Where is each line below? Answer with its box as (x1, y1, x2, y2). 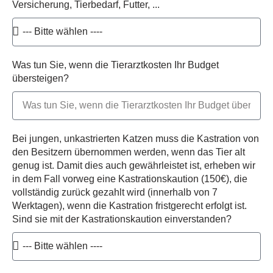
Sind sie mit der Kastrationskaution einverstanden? (12, 213, 232, 224)
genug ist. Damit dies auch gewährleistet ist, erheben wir (12, 160, 255, 171)
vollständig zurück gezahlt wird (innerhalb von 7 (12, 186, 218, 197)
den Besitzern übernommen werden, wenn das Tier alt (12, 146, 245, 157)
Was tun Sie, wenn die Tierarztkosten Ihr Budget (12, 59, 219, 70)
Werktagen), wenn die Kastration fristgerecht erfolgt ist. (12, 200, 247, 211)
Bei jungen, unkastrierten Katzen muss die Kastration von (12, 133, 259, 144)
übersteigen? (12, 73, 69, 83)
